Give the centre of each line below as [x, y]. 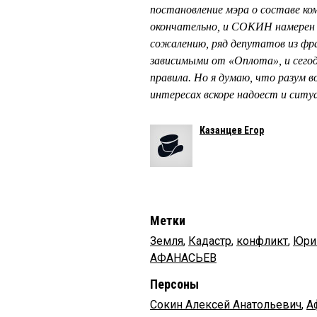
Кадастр [210, 241]
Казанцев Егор [232, 130]
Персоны [174, 284]
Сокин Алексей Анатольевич [226, 304]
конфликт [262, 241]
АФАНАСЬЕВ [183, 258]
